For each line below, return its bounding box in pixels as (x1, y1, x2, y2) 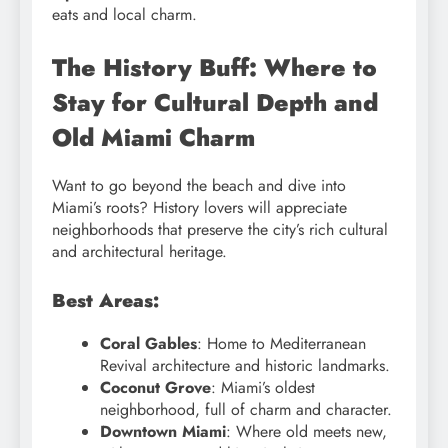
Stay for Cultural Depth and (52, 84, 378, 120)
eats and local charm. (52, 2, 197, 26)
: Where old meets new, (226, 419, 387, 443)
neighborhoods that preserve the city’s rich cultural (52, 217, 388, 241)
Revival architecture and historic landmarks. (100, 353, 390, 377)
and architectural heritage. (52, 239, 227, 263)
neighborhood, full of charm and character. (100, 397, 392, 421)
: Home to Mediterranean (197, 331, 366, 355)
